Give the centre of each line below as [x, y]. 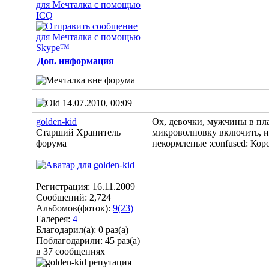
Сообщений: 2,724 [74, 197]
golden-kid [56, 122]
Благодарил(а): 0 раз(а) [82, 230]
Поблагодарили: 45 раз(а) [88, 240]
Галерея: [54, 219]
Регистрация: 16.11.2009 [86, 186]
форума [51, 143]
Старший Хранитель [78, 132]
